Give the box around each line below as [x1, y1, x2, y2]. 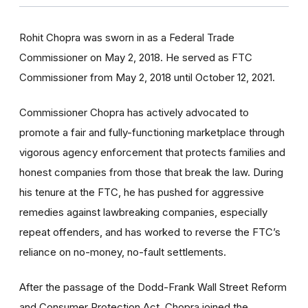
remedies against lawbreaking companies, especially [19, 206, 267, 219]
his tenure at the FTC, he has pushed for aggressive [19, 186, 264, 199]
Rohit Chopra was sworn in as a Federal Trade [19, 31, 234, 44]
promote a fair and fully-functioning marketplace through [19, 126, 285, 139]
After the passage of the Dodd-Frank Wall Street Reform [19, 280, 287, 294]
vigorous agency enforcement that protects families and [19, 146, 285, 159]
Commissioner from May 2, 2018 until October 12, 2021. [19, 71, 275, 84]
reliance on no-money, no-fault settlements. [19, 245, 226, 258]
